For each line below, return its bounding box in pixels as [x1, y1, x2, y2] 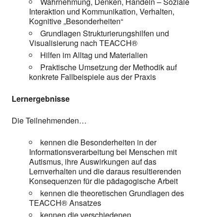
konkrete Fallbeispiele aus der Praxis [29, 71, 156, 82]
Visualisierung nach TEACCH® [29, 37, 138, 48]
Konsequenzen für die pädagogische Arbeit [29, 175, 178, 186]
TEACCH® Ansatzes [29, 197, 101, 208]
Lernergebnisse [12, 93, 70, 104]
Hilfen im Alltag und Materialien [40, 49, 148, 61]
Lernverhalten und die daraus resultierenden [29, 165, 181, 177]
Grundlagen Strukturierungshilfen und [40, 27, 169, 39]
